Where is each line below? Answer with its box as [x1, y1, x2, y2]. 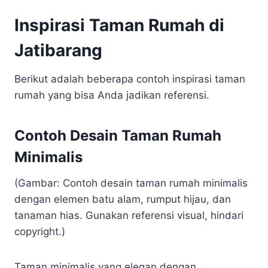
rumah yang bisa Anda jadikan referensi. [14, 89, 209, 101]
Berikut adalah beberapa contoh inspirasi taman [14, 73, 245, 85]
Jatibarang [14, 40, 102, 60]
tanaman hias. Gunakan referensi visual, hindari [14, 209, 243, 221]
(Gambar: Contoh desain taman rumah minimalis [14, 177, 248, 189]
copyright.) [14, 226, 65, 237]
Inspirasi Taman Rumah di [14, 15, 224, 35]
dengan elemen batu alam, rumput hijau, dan [14, 193, 231, 205]
